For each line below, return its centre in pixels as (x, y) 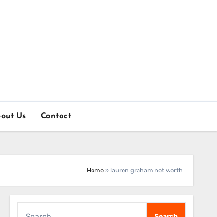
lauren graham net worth (147, 170)
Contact (56, 116)
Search (29, 209)
